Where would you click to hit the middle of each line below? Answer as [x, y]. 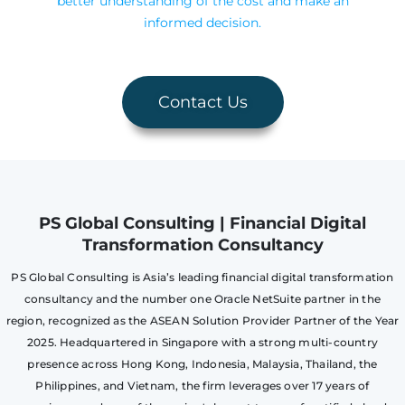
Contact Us [202, 103]
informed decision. [202, 22]
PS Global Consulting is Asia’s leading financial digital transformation [202, 278]
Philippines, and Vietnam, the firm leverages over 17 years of [202, 386]
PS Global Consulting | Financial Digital [202, 224]
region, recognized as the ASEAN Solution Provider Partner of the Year [202, 321]
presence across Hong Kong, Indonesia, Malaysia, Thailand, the [202, 364]
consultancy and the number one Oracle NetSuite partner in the [202, 299]
